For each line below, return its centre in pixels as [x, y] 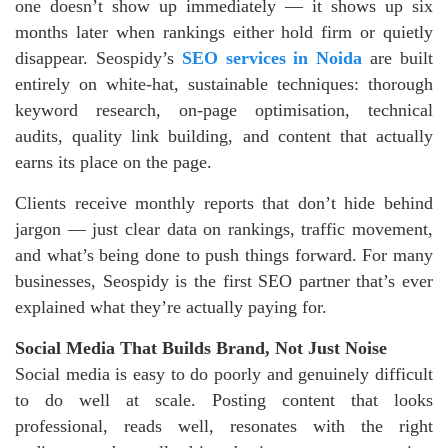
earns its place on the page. [113, 162]
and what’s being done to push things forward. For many [224, 255]
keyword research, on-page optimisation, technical [224, 110]
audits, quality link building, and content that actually [224, 136]
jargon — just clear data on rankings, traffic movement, [224, 229]
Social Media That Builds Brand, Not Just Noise [201, 348]
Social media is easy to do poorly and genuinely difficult [224, 374]
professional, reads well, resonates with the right [224, 426]
